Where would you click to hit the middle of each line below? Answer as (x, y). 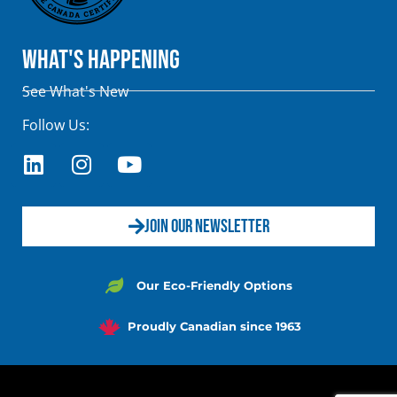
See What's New (75, 91)
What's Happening (101, 60)
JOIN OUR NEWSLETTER (206, 226)
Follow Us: (56, 125)
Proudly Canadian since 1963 (215, 327)
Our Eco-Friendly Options (215, 285)
